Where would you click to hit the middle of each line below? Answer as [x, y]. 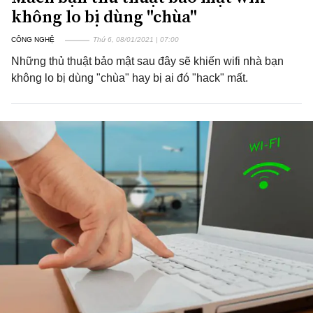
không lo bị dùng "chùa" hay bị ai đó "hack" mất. [130, 78]
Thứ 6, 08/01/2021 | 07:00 [136, 39]
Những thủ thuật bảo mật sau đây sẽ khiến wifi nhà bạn [147, 61]
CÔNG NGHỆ [33, 39]
